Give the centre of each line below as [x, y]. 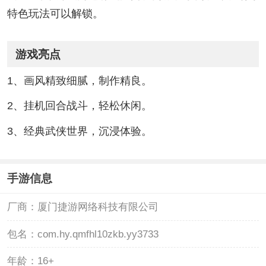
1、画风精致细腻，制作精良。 [79, 80]
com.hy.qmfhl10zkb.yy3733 [98, 234]
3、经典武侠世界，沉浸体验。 [79, 132]
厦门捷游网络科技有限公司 [98, 207]
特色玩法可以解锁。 [55, 13]
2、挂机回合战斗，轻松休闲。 [79, 106]
